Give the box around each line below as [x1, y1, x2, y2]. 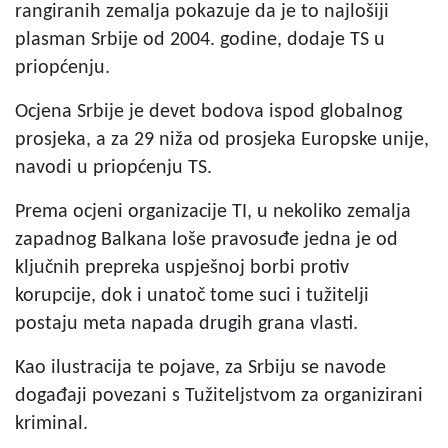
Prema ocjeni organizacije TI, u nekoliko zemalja [15, 201, 411, 222]
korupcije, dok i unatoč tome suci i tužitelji [15, 285, 369, 306]
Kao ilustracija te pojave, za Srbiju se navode [15, 357, 386, 378]
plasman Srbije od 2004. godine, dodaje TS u [15, 29, 385, 50]
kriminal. [15, 413, 88, 434]
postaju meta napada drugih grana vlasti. [15, 313, 358, 334]
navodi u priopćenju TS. [15, 157, 212, 178]
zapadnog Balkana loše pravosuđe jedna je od [15, 229, 398, 250]
